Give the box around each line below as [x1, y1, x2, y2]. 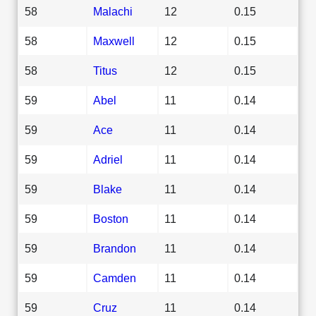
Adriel [93, 152, 123, 166]
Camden [93, 271, 136, 284]
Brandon [93, 241, 136, 255]
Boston [93, 212, 128, 225]
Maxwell [93, 34, 135, 47]
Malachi [93, 4, 133, 18]
